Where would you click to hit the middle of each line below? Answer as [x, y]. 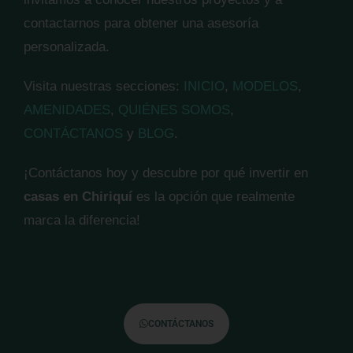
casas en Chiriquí [78, 197]
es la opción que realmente [214, 197]
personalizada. [67, 47]
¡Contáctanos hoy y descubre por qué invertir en [166, 173]
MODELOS [265, 86]
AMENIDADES [67, 110]
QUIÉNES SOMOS [174, 110]
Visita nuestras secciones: [104, 86]
